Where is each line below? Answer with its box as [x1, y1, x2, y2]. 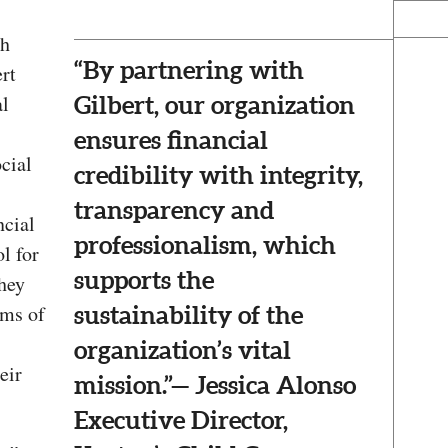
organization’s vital [74, 335, 291, 364]
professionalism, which [74, 230, 336, 259]
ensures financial [74, 125, 268, 154]
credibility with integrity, [74, 160, 363, 189]
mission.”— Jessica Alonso [74, 370, 356, 399]
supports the [74, 265, 214, 294]
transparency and [74, 195, 274, 224]
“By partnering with [74, 55, 304, 84]
